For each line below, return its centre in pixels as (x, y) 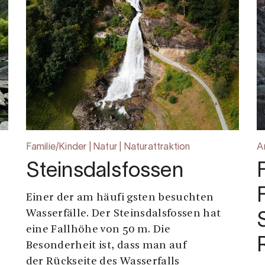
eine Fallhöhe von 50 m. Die (98, 230)
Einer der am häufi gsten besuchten (120, 198)
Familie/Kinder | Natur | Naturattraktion (108, 148)
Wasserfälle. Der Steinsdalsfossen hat (123, 214)
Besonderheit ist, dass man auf (106, 246)
